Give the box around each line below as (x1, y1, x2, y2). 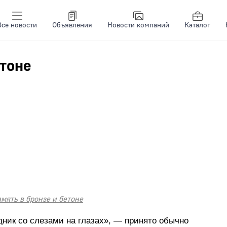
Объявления (52, 21, 92, 30)
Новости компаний (107, 21, 169, 30)
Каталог (184, 21, 210, 30)
